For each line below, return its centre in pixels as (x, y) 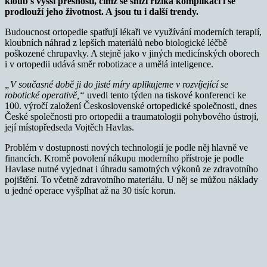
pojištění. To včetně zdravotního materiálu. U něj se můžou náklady (131, 179)
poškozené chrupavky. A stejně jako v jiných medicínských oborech (132, 53)
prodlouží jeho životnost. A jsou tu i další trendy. (102, 11)
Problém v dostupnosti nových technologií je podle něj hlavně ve (126, 147)
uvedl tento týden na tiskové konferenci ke (165, 95)
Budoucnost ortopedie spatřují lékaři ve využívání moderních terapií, (133, 32)
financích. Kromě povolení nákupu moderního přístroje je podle (124, 158)
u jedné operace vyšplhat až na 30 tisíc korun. (90, 190)
